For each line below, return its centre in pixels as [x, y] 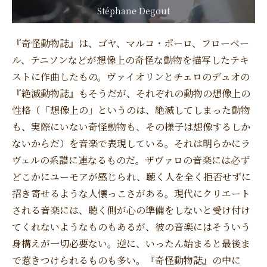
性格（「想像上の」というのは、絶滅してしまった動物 [131, 110]
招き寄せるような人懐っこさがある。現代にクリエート [131, 193]
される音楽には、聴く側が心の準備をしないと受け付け [131, 210]
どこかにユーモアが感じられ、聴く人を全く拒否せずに [131, 176]
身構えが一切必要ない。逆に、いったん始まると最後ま [131, 243]
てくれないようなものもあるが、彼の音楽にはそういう [131, 226]
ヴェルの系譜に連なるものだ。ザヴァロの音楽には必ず [131, 160]
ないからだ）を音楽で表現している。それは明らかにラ [131, 143]
